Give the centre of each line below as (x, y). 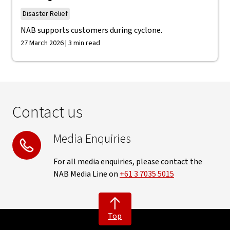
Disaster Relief (45, 14)
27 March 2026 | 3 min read (60, 43)
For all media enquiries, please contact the (128, 162)
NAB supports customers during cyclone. (91, 30)
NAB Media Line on (87, 174)
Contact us (47, 112)
